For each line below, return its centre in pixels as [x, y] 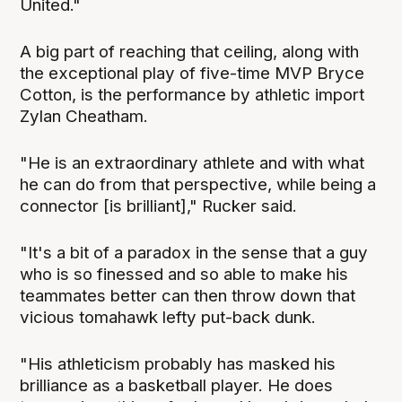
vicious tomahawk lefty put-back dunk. [168, 318]
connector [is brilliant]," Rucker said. [159, 206]
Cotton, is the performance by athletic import [192, 95]
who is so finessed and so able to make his [184, 275]
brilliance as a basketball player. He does [177, 386]
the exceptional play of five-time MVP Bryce [192, 73]
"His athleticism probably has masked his [178, 364]
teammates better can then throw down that [188, 296]
